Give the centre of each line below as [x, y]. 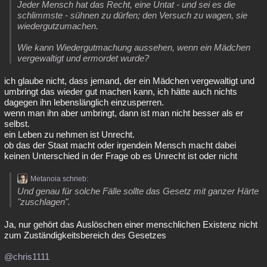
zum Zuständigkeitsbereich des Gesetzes [85, 235]
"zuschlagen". [44, 202]
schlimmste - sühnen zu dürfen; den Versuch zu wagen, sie [132, 15]
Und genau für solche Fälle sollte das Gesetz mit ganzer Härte [138, 191]
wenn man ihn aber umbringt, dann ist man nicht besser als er [124, 113]
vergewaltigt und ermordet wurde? [83, 58]
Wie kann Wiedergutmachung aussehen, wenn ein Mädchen [134, 47]
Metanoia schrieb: [59, 179]
